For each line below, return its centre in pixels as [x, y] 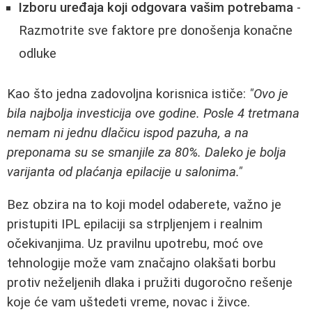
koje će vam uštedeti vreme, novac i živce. [128, 302]
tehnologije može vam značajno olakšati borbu [141, 263]
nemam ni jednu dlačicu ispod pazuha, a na [128, 133]
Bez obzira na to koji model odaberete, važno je [144, 204]
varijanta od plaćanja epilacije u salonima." [125, 172]
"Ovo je [269, 94]
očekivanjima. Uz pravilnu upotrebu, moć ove [135, 243]
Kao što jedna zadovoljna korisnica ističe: [128, 94]
